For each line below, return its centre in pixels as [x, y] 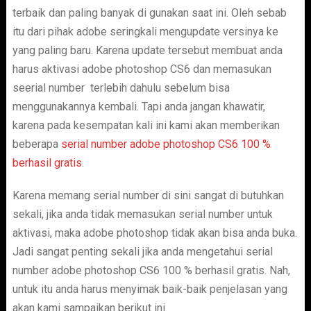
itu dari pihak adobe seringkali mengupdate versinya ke [145, 32]
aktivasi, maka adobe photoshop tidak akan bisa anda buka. [154, 233]
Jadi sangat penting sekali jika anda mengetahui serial [142, 252]
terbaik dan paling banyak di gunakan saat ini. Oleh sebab [149, 13]
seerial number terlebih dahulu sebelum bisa [121, 88]
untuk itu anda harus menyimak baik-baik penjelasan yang [150, 289]
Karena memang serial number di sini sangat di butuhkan [148, 195]
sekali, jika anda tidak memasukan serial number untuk [142, 214]
